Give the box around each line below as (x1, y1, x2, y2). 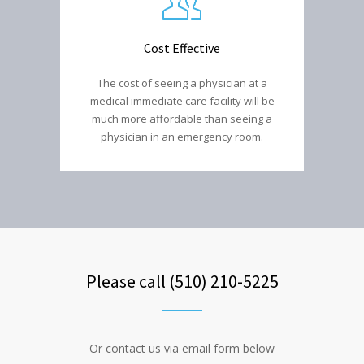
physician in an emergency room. (101, 128, 263, 144)
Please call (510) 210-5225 (85, 269, 279, 292)
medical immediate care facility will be (89, 93, 275, 108)
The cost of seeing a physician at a (97, 75, 267, 90)
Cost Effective (144, 39, 220, 56)
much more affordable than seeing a (92, 110, 272, 126)
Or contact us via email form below (89, 340, 275, 356)
